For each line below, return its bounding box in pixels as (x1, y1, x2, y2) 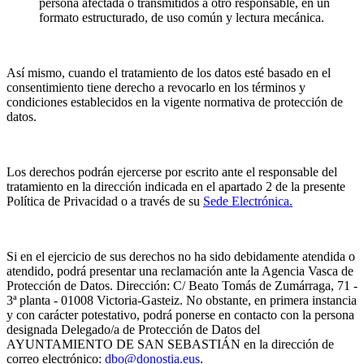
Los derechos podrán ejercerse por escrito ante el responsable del (6, 165, 337, 180)
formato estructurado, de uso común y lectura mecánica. (39, 11, 324, 25)
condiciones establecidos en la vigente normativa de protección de (6, 95, 343, 110)
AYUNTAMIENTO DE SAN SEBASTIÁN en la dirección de (6, 337, 334, 352)
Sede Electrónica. (203, 194, 292, 209)
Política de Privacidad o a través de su (6, 194, 203, 209)
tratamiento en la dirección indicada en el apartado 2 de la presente (6, 180, 345, 194)
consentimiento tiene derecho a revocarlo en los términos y (6, 80, 305, 95)
